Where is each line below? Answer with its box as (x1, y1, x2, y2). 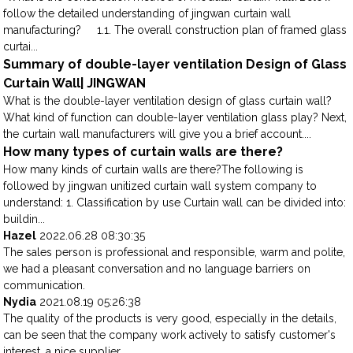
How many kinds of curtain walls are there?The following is (3, 163, 304, 176)
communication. (3, 279, 86, 292)
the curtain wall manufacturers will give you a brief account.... (3, 128, 312, 141)
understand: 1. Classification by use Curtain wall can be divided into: (3, 196, 347, 210)
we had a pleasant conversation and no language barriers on (3, 262, 311, 276)
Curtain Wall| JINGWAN (3, 76, 147, 91)
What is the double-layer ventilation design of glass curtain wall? (3, 95, 333, 108)
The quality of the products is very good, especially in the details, (3, 312, 337, 325)
